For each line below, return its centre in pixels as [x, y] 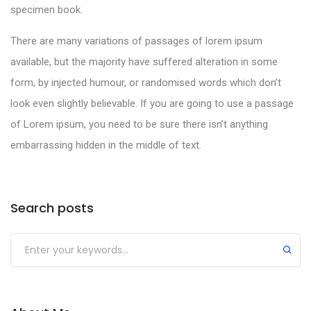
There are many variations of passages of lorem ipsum [136, 41]
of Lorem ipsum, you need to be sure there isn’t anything [139, 124]
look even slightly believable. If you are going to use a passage [152, 103]
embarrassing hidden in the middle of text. [106, 145]
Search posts [52, 208]
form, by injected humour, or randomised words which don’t [146, 82]
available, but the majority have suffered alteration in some [144, 61]
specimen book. [47, 9]
